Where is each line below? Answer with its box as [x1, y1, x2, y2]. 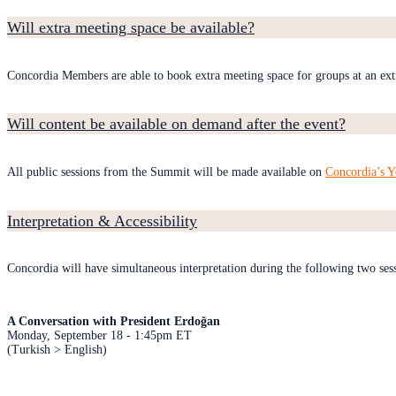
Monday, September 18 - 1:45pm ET [7, 329, 192, 343]
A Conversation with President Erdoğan [7, 315, 220, 329]
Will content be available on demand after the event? [7, 115, 346, 133]
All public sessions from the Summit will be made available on [7, 164, 325, 179]
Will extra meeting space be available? [7, 19, 255, 37]
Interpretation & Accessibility [7, 211, 197, 230]
